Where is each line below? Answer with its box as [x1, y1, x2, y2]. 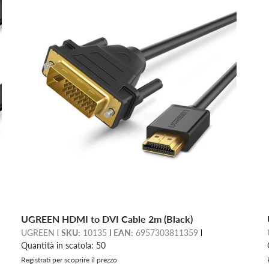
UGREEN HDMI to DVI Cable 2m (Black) [20, 213, 193, 225]
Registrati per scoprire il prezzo [20, 255, 117, 264]
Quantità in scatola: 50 [20, 240, 106, 250]
